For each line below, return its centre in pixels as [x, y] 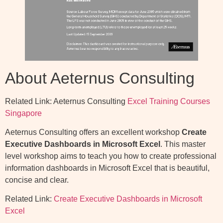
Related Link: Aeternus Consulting [66, 102]
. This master [183, 144]
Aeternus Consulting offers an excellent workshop [93, 132]
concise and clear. [37, 180]
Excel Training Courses [169, 102]
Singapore [23, 113]
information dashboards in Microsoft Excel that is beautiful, [107, 168]
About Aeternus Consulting [100, 78]
